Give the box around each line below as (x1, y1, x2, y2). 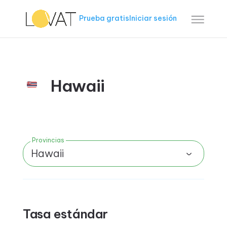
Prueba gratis (79, 13, 130, 23)
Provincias (31, 136, 64, 144)
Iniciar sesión (129, 13, 177, 23)
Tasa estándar (22, 206, 108, 221)
